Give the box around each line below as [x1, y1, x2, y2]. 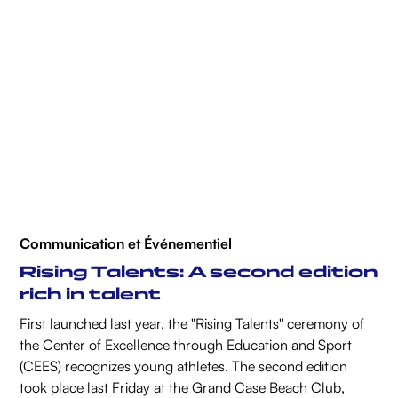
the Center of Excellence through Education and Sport [20, 336, 353, 354]
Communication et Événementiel [20, 235, 233, 253]
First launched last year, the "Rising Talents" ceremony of [20, 314, 365, 333]
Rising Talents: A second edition [20, 262, 378, 283]
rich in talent [20, 284, 162, 305]
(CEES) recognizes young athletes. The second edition [20, 357, 348, 376]
